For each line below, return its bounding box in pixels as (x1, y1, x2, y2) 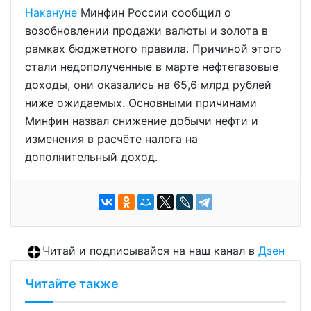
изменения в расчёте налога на (25, 132, 198, 146)
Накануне (25, 6, 77, 20)
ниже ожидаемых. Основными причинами (25, 96, 257, 110)
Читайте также (25, 276, 119, 292)
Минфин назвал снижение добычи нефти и (25, 114, 258, 128)
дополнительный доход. (25, 150, 158, 165)
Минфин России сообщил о (77, 6, 231, 20)
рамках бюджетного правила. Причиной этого (25, 42, 282, 56)
